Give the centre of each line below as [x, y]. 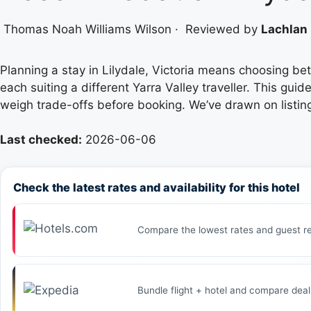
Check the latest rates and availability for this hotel [157, 187]
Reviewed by [223, 29]
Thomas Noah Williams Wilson [87, 29]
